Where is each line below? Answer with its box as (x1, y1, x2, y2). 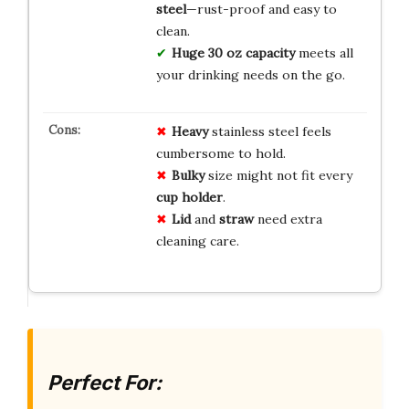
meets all (294, 45, 353, 62)
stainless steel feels (207, 123, 331, 141)
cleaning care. (155, 233, 239, 250)
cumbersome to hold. (155, 145, 286, 163)
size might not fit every (204, 167, 352, 184)
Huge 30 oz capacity (171, 45, 295, 62)
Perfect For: (47, 371, 162, 395)
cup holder (155, 189, 223, 206)
